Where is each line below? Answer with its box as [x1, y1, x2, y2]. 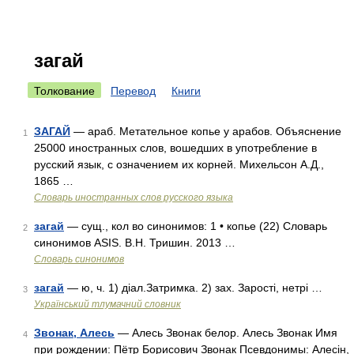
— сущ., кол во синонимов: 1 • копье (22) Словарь [64, 220, 327, 232]
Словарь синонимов [34, 254, 124, 265]
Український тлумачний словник [34, 299, 181, 310]
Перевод [111, 85, 156, 97]
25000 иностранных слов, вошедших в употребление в [34, 141, 317, 154]
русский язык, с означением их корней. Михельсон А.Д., [34, 158, 324, 171]
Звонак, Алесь [34, 326, 115, 339]
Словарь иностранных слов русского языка [34, 192, 233, 203]
